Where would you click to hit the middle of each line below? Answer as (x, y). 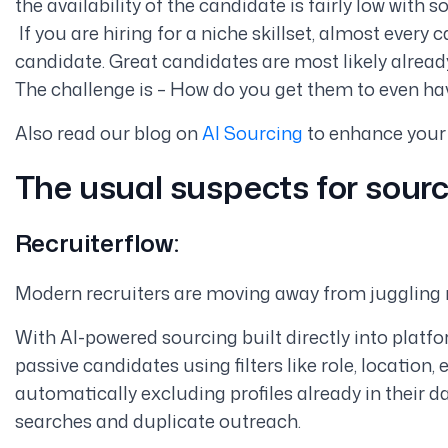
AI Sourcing (252, 132)
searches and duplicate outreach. (157, 420)
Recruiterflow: (96, 242)
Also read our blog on (108, 132)
